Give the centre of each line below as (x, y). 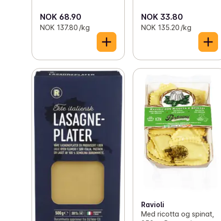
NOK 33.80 (162, 17)
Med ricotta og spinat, (178, 214)
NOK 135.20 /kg (166, 28)
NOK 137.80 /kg (65, 28)
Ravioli (153, 204)
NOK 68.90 (61, 17)
